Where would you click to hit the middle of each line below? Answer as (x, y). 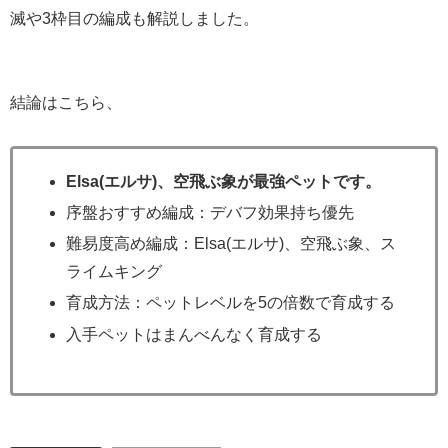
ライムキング (114, 272)
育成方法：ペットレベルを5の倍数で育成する (231, 303)
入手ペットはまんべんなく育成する (194, 334)
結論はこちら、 (66, 102)
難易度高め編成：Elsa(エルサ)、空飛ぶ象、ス (231, 244)
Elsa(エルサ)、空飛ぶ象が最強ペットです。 (224, 181)
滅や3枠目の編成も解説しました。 (134, 18)
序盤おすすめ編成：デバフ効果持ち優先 (210, 213)
